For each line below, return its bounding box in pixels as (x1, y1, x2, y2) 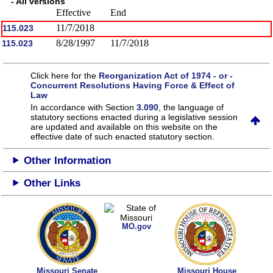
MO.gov (121, 222, 151, 232)
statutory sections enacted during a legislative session (30, 112, 238, 122)
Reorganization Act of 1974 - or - (99, 70, 233, 80)
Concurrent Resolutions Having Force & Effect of (30, 80, 235, 90)
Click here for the (30, 70, 99, 80)
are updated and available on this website (30, 121, 194, 132)
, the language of (158, 102, 224, 112)
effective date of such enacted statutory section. (30, 131, 215, 141)
